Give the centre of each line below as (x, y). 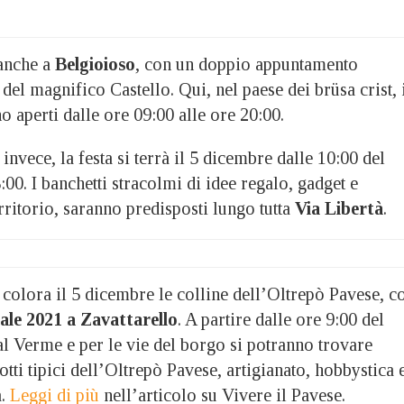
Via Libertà (339, 208)
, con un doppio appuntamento (247, 64)
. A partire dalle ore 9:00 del (281, 319)
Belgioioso (95, 64)
